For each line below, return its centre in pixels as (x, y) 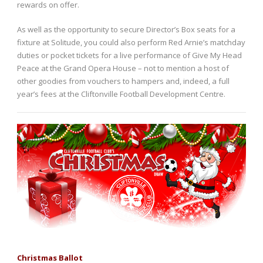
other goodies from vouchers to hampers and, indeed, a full (123, 81)
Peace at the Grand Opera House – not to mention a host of (123, 68)
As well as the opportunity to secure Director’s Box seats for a (126, 30)
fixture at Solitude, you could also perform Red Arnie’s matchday (131, 43)
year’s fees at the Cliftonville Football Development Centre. (121, 94)
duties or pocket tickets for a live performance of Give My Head (129, 55)
